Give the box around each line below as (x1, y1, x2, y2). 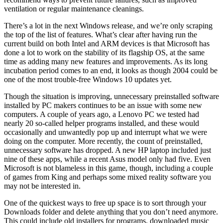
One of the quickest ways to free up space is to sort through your (4, 199, 206, 208)
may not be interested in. (4, 182, 81, 191)
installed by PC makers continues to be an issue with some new (4, 101, 202, 110)
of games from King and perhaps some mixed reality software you (4, 173, 211, 182)
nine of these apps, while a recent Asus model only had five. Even (4, 155, 211, 164)
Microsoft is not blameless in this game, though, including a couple (4, 164, 213, 173)
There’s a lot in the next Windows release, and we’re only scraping (4, 21, 213, 30)
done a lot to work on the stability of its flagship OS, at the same (4, 48, 205, 57)
